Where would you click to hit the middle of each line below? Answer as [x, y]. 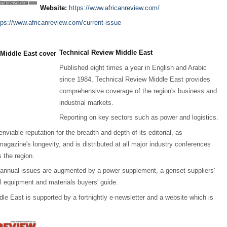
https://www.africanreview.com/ [115, 8]
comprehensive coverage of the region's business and [138, 91]
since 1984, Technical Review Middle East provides [135, 79]
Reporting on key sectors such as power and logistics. [139, 117]
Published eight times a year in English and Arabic [133, 67]
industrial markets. [87, 102]
